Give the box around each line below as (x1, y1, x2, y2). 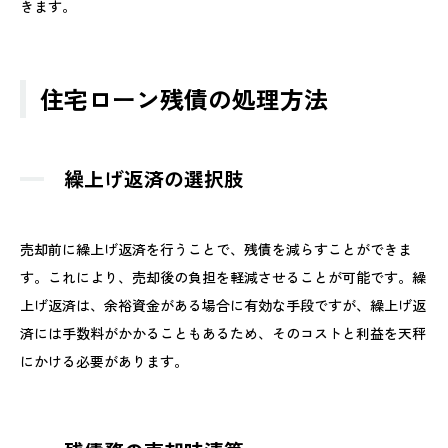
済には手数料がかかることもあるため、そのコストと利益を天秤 (20, 322, 426, 343)
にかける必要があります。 (20, 350, 188, 371)
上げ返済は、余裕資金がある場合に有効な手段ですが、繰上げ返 (20, 294, 426, 315)
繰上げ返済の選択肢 (64, 163, 244, 193)
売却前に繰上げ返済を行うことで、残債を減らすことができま (20, 238, 412, 259)
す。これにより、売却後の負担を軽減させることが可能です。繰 (20, 266, 426, 287)
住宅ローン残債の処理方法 (40, 80, 328, 116)
